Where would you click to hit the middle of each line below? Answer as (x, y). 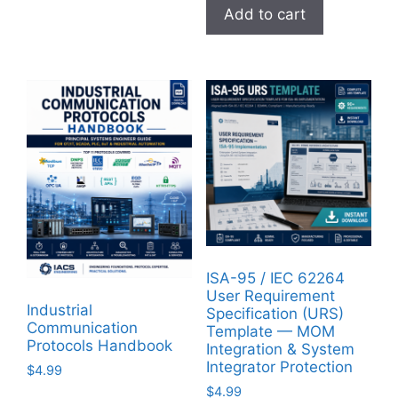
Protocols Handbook (99, 345)
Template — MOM (270, 331)
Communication (82, 327)
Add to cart (264, 15)
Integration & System (280, 349)
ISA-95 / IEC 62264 (275, 278)
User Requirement (270, 295)
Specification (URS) (275, 313)
